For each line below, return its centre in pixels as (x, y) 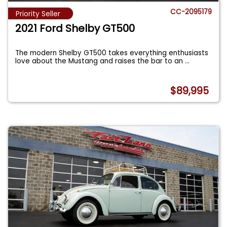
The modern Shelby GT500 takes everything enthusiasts (112, 53)
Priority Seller (38, 14)
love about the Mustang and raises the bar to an (100, 61)
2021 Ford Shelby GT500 (75, 28)
